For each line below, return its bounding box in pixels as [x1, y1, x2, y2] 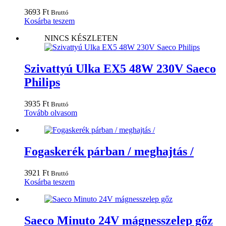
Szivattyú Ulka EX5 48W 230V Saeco [24, 62, 216, 76]
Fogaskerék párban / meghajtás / [24, 144, 194, 158]
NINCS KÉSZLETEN [44, 34, 118, 43]
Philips [24, 76, 60, 89]
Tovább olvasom [24, 108, 77, 117]
